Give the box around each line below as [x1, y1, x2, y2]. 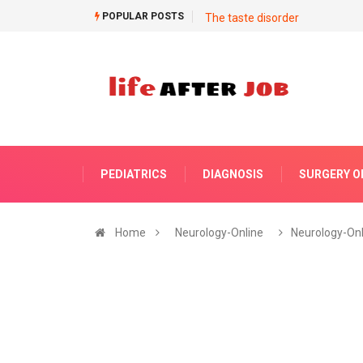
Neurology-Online [175, 226, 263, 239]
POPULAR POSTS [100, 11, 184, 22]
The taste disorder [205, 11, 299, 24]
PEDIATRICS [100, 168, 167, 181]
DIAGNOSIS [203, 168, 263, 181]
